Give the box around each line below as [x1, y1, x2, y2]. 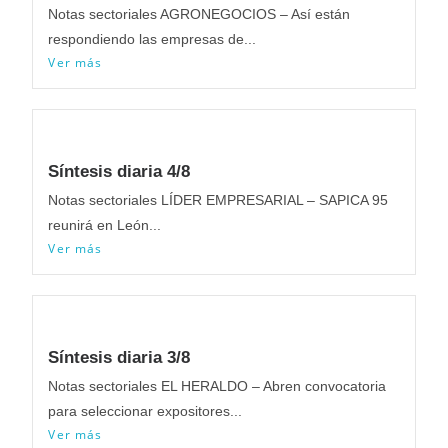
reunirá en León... [48, 216, 162, 233]
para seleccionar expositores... [48, 402, 243, 419]
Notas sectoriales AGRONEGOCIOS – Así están [48, 5, 351, 22]
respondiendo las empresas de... [48, 30, 257, 47]
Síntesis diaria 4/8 [48, 161, 191, 181]
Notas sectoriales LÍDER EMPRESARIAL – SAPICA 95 [48, 191, 389, 208]
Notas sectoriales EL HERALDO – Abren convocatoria [48, 377, 387, 394]
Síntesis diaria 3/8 [48, 347, 191, 367]
